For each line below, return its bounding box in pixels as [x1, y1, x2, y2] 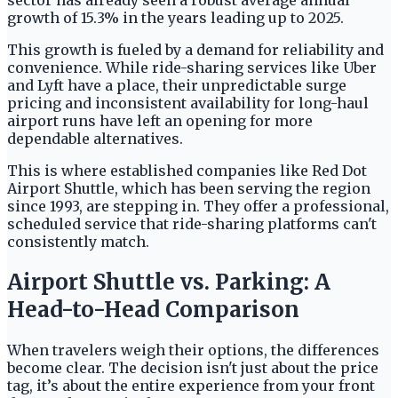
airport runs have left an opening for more [7, 112, 313, 131]
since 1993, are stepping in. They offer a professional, [7, 197, 389, 216]
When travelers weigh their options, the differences [7, 341, 379, 360]
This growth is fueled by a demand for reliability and [7, 41, 384, 60]
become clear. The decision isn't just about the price [7, 359, 378, 378]
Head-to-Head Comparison [7, 296, 299, 324]
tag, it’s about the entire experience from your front [7, 377, 375, 395]
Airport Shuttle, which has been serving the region [7, 179, 370, 198]
